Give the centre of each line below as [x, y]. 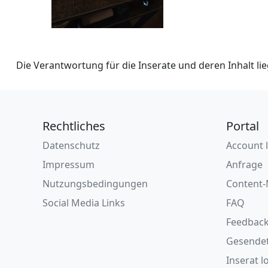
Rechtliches [74, 126]
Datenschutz [71, 145]
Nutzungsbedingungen [95, 184]
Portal [242, 126]
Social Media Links [84, 203]
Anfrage [244, 165]
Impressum [69, 165]
